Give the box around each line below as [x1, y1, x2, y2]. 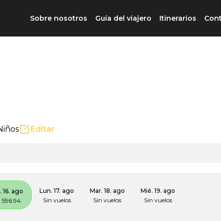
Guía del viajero [95, 14, 151, 23]
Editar [31, 124, 55, 134]
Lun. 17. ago [39, 187, 74, 194]
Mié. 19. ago [141, 187, 175, 194]
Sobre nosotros [30, 14, 87, 23]
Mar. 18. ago [90, 187, 125, 194]
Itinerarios [159, 14, 196, 23]
